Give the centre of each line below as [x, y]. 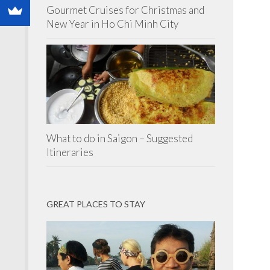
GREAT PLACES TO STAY [96, 204]
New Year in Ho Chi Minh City [112, 24]
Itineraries [70, 152]
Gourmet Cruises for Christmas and [125, 10]
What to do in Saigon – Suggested [120, 138]
